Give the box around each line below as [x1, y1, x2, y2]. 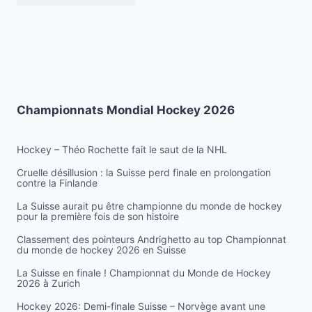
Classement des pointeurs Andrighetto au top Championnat [17, 233, 286, 245]
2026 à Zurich [17, 276, 80, 289]
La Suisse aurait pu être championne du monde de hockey [17, 199, 282, 212]
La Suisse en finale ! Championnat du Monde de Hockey [17, 266, 271, 279]
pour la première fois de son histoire [17, 210, 179, 222]
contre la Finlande [17, 176, 97, 189]
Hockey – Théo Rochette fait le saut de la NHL [17, 143, 227, 155]
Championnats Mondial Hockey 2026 [17, 102, 235, 117]
